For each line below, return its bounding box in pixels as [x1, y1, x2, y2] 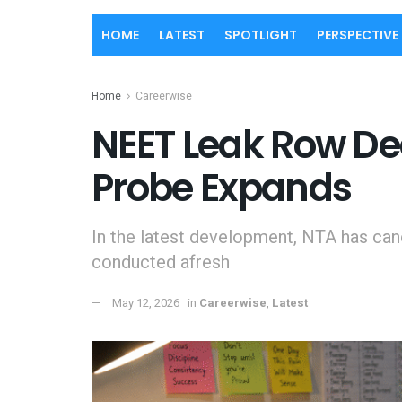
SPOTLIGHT [224, 26, 297, 44]
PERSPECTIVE [317, 26, 398, 44]
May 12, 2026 [112, 294, 179, 312]
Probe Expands [92, 162, 352, 214]
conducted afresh [92, 249, 230, 275]
